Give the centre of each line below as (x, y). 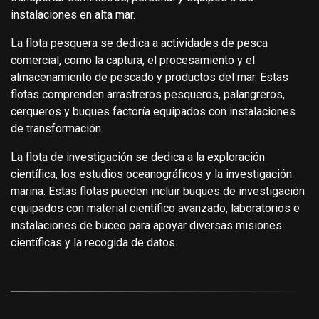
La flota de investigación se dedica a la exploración (138, 157)
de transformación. (57, 128)
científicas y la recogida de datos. (94, 242)
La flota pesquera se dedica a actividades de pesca (139, 43)
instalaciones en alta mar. (73, 14)
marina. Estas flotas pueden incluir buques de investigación (158, 191)
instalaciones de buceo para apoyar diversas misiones (146, 225)
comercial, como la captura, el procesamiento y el (133, 60)
